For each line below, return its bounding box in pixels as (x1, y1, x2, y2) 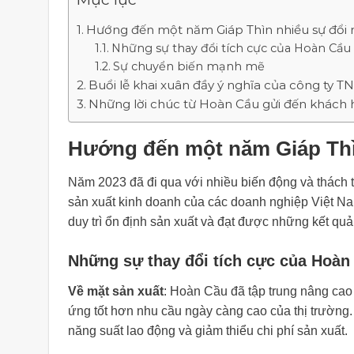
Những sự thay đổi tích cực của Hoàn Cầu (111, 41, 351, 56)
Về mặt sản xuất (68, 284, 164, 298)
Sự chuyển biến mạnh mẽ (112, 59, 265, 74)
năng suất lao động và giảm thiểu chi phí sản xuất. (68, 323, 348, 337)
